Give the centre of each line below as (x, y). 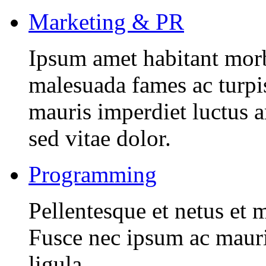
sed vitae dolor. (100, 138)
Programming (93, 175)
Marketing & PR (106, 22)
